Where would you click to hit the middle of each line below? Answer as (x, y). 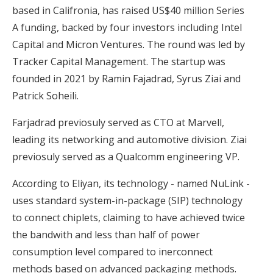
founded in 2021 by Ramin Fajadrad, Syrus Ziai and (126, 78)
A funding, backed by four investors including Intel (127, 27)
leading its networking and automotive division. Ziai (129, 139)
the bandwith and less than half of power (106, 234)
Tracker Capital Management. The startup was (119, 61)
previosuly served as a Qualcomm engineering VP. (126, 156)
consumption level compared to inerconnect (112, 251)
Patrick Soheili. (45, 95)
